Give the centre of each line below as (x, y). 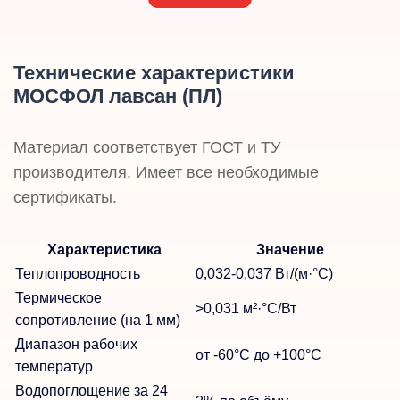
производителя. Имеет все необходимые (166, 172)
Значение (290, 249)
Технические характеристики (154, 72)
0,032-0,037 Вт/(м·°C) (264, 273)
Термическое (58, 297)
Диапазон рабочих (76, 344)
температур (54, 366)
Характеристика (104, 249)
